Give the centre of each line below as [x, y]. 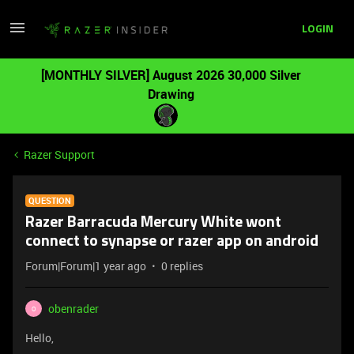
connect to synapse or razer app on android [172, 242]
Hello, [40, 338]
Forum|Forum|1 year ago [86, 266]
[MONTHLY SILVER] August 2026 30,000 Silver [171, 75]
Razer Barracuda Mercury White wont [153, 223]
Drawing [171, 94]
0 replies [182, 266]
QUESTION [50, 200]
